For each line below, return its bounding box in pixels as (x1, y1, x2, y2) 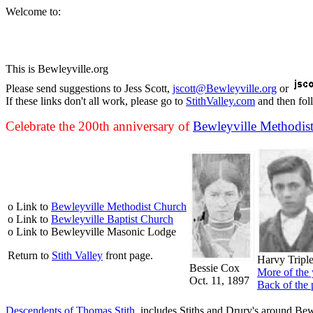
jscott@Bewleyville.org (173, 82, 277, 94)
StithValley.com (186, 95, 255, 107)
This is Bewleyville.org (6, 63, 108, 75)
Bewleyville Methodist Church (51, 201, 187, 212)
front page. (103, 249, 153, 261)
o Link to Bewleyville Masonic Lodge (8, 226, 176, 238)
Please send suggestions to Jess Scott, (6, 82, 173, 94)
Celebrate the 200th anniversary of (6, 119, 193, 133)
